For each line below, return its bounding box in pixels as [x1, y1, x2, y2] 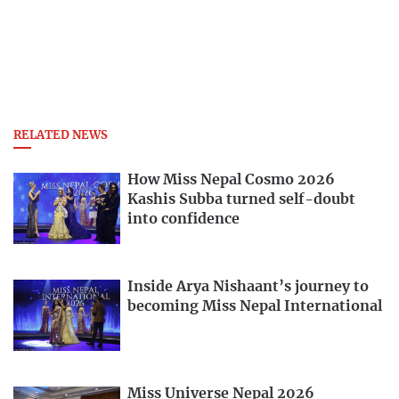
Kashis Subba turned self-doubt [127, 192, 355, 208]
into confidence [127, 212, 240, 227]
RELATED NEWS [13, 130, 108, 142]
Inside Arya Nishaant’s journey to [127, 280, 369, 295]
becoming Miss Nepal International [127, 299, 382, 314]
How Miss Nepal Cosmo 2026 [127, 173, 335, 188]
